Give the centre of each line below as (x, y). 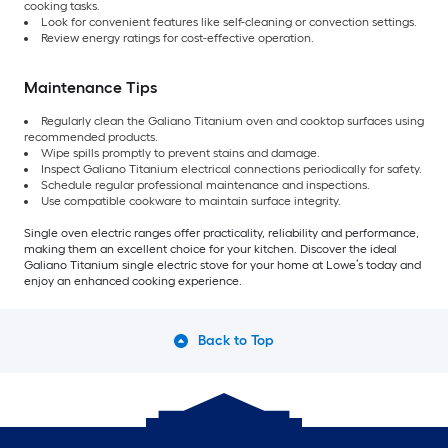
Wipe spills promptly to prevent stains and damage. (180, 153)
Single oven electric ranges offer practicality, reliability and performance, (221, 233)
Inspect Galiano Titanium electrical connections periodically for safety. (231, 169)
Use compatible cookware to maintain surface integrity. (191, 201)
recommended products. (91, 137)
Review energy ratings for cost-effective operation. (177, 38)
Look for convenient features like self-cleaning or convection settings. (229, 22)
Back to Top (236, 341)
